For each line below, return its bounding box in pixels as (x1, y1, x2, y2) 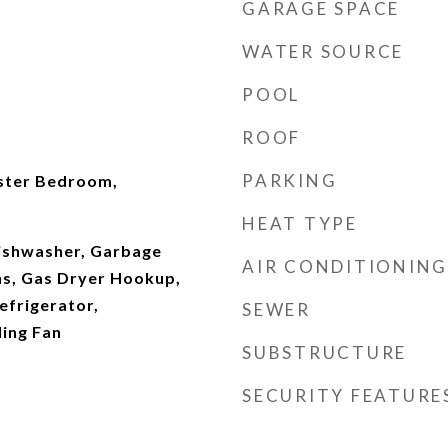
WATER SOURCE (242, 41, 404, 62)
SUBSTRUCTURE (242, 342, 407, 363)
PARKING (242, 170, 338, 191)
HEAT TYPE (242, 213, 358, 234)
